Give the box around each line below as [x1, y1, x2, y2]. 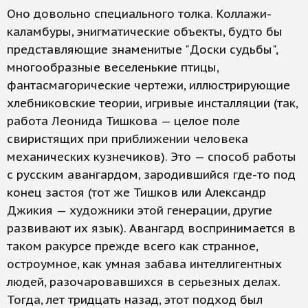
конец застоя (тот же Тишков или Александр [7, 185, 266, 201]
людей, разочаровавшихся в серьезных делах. [7, 274, 280, 290]
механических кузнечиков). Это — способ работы [7, 149, 296, 165]
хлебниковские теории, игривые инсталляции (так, [7, 96, 298, 111]
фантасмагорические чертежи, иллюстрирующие [7, 78, 290, 93]
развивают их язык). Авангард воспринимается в [7, 221, 296, 236]
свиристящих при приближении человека [7, 131, 248, 147]
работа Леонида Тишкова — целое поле [7, 113, 240, 129]
